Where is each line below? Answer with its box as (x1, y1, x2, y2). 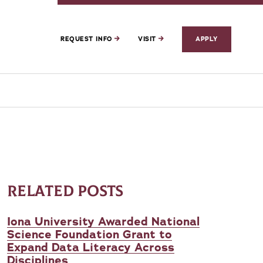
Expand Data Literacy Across (7, 240, 174, 255)
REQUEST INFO (60, 35, 115, 43)
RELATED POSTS (7, 182, 124, 201)
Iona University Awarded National (7, 214, 200, 230)
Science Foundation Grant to (7, 227, 172, 242)
